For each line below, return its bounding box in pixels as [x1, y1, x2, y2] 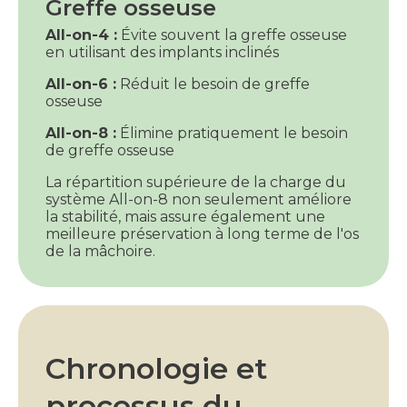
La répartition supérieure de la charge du [45, 173, 346, 191]
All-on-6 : [45, 74, 116, 93]
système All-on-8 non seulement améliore [45, 190, 352, 208]
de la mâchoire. [45, 242, 155, 260]
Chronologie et [45, 350, 267, 386]
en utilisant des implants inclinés [45, 43, 279, 61]
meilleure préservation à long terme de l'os [45, 224, 359, 243]
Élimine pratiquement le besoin [116, 124, 348, 142]
